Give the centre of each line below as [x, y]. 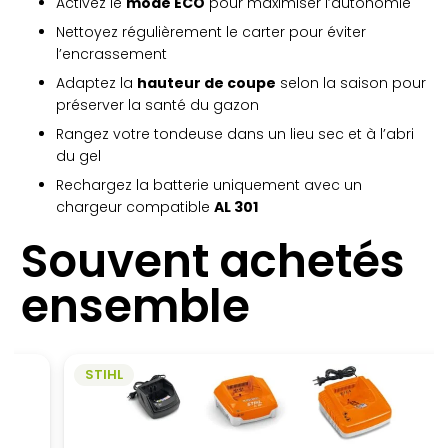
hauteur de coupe [206, 83]
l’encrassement [111, 54]
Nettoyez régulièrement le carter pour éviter [211, 32]
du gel [78, 156]
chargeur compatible [135, 207]
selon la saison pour [351, 83]
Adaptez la [96, 83]
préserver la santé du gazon [157, 105]
